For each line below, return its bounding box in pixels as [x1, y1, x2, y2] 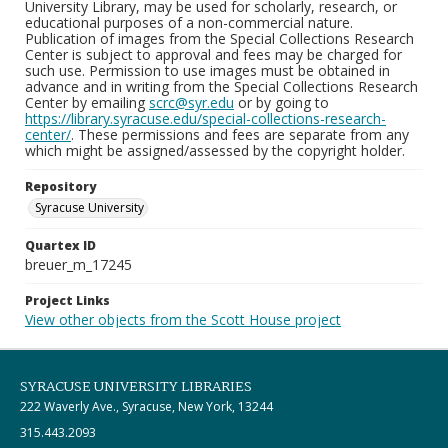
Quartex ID [25, 237, 96, 254]
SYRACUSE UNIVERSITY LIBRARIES [20, 376, 252, 398]
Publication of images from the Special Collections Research [25, 29, 414, 48]
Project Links [25, 292, 110, 309]
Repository [25, 178, 96, 195]
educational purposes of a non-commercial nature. [25, 13, 353, 32]
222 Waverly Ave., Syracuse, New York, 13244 [20, 398, 273, 415]
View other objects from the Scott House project [25, 310, 341, 329]
